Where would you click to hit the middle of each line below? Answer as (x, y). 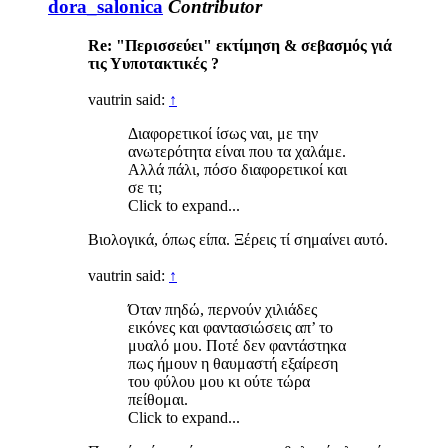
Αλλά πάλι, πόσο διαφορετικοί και (237, 170)
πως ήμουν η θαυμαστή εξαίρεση (233, 364)
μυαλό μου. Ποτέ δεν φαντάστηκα (237, 346)
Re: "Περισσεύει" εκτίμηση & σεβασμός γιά (240, 46)
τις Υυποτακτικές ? (153, 64)
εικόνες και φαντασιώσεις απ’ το (230, 328)
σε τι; (145, 188)
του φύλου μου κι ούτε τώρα (219, 382)
